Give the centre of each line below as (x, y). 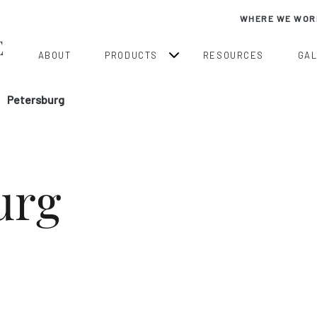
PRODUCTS (131, 55)
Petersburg (36, 100)
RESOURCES (233, 55)
